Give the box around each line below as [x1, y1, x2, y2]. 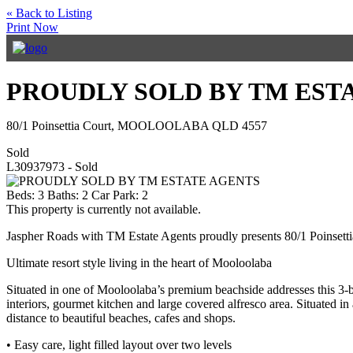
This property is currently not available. [6, 203, 201, 216]
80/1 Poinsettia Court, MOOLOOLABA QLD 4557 [6, 119, 267, 132]
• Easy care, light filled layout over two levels [6, 338, 232, 351]
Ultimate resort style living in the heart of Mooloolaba [6, 256, 272, 269]
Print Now [6, 20, 58, 34]
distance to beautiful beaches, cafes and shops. [6, 311, 236, 325]
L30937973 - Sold [6, 160, 98, 173]
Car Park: [91, 188, 139, 202]
